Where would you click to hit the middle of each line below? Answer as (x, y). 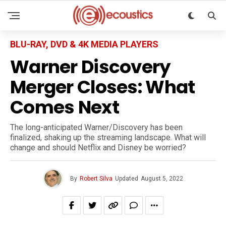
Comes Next (65, 107)
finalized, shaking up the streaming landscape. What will (108, 137)
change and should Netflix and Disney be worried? (98, 148)
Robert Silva (96, 179)
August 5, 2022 (162, 179)
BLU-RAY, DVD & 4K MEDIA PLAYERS (84, 44)
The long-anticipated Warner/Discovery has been (96, 127)
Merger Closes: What (103, 87)
